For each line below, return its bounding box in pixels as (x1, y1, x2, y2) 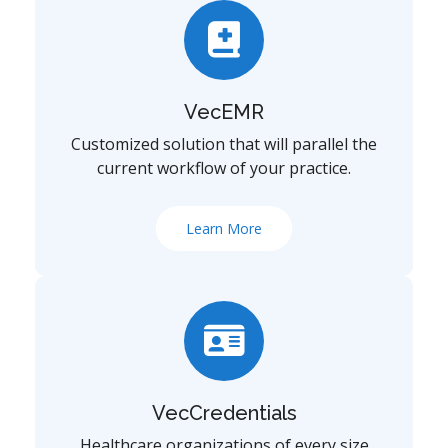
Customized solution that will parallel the (71, 133, 377, 155)
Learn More (186, 219, 262, 238)
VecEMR (184, 100, 264, 124)
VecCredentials (151, 401, 297, 425)
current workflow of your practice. (97, 157, 351, 179)
